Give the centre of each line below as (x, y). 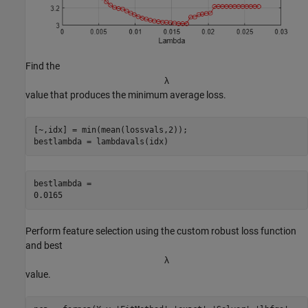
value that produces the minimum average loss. (126, 95)
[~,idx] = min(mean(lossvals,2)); (110, 130)
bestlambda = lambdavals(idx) (101, 142)
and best (44, 245)
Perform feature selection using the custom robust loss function (161, 231)
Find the (43, 66)
